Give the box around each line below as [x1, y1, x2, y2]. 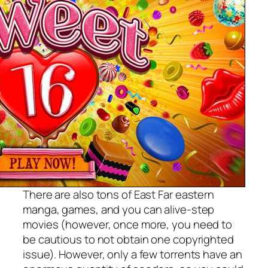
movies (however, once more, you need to [23, 216, 233, 232]
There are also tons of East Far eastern [23, 186, 215, 202]
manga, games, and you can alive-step [23, 201, 215, 217]
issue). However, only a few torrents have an [23, 246, 242, 262]
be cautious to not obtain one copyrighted [23, 231, 234, 247]
